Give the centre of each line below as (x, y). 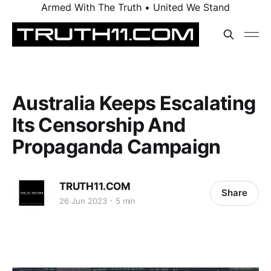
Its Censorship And (99, 125)
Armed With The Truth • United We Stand (135, 7)
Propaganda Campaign (116, 147)
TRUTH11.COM (95, 186)
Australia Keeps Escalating (134, 103)
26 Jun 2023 (83, 201)
